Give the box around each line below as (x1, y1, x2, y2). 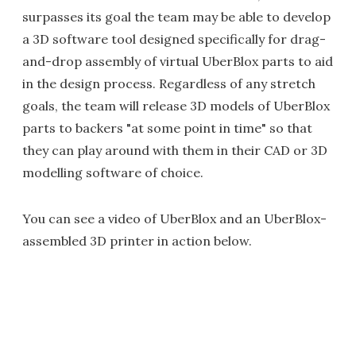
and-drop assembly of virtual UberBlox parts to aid (22, 52, 333, 69)
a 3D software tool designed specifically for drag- (22, 30, 326, 47)
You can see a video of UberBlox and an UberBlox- (22, 210, 327, 226)
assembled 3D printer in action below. (22, 232, 252, 249)
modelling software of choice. (22, 164, 203, 180)
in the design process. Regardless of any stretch (22, 75, 315, 91)
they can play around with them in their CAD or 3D (22, 141, 327, 158)
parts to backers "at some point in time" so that (22, 119, 312, 136)
